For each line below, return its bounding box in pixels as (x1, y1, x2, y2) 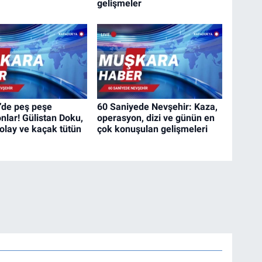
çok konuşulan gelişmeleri (97, 123, 208, 135)
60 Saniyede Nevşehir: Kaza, (97, 101, 218, 113)
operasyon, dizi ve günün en (97, 112, 215, 124)
